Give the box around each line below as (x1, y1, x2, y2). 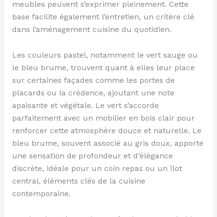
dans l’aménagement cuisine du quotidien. (12, 24, 171, 34)
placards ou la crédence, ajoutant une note (12, 88, 174, 97)
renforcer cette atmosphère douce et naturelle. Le (12, 125, 201, 135)
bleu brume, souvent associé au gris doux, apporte (12, 138, 203, 148)
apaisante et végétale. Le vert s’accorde (12, 100, 159, 110)
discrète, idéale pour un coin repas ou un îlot (12, 163, 182, 173)
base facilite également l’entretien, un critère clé (12, 12, 194, 21)
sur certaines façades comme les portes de (12, 75, 175, 85)
